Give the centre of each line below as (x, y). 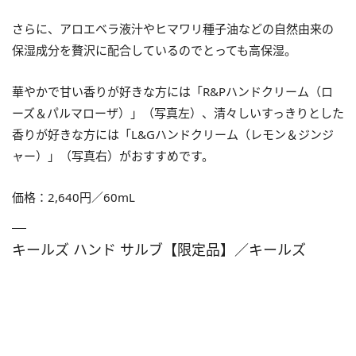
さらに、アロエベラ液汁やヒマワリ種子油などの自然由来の (173, 28)
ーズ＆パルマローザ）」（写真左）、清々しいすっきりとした (178, 112)
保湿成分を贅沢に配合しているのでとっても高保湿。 (154, 50)
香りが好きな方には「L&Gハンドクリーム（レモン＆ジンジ (173, 134)
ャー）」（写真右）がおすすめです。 (113, 155)
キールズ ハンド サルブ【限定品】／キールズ (159, 249)
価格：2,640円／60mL (74, 197)
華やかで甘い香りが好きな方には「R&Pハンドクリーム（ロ (172, 91)
